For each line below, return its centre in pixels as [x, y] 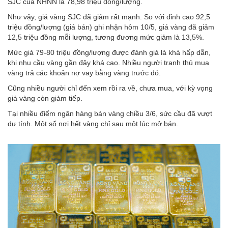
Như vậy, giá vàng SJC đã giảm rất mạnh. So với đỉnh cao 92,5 [109, 17]
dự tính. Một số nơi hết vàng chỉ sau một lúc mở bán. [93, 123]
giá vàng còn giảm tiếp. [45, 98]
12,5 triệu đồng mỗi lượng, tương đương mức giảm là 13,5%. [106, 37]
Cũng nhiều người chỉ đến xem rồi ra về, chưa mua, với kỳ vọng [110, 88]
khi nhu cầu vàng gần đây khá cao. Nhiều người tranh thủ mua [108, 62]
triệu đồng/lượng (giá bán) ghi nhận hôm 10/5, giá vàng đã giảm [111, 27]
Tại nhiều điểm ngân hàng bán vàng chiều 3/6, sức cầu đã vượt [110, 113]
